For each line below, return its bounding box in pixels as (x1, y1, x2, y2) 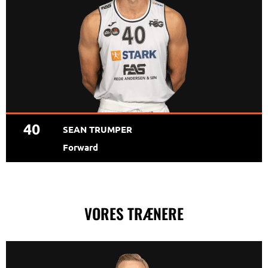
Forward (63, 141, 99, 154)
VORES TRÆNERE (84, 202, 184, 225)
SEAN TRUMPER (63, 123, 133, 136)
